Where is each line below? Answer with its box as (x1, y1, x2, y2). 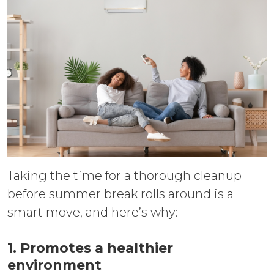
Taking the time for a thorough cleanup (7, 168, 242, 183)
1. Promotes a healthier (7, 239, 173, 256)
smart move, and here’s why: (7, 204, 178, 220)
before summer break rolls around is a (7, 186, 234, 201)
